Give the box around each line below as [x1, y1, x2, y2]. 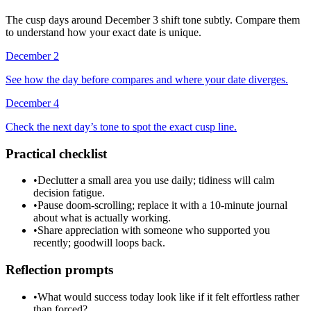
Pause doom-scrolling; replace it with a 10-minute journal [37, 199, 287, 212]
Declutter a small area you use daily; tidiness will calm [37, 174, 274, 187]
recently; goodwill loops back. [33, 237, 165, 249]
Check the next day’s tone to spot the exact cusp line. [6, 120, 237, 133]
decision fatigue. [33, 187, 105, 199]
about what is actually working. [33, 212, 171, 224]
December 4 [6, 96, 59, 109]
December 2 [6, 49, 59, 62]
